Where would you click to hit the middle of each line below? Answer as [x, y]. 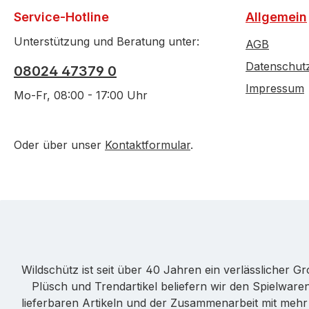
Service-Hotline [61, 17]
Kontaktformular [148, 145]
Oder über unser [59, 145]
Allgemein [276, 17]
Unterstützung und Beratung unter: [107, 41]
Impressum [275, 88]
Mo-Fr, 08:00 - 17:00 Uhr [81, 95]
